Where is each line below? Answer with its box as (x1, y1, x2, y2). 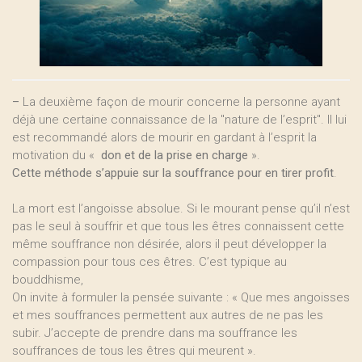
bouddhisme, (12, 272, 83, 287)
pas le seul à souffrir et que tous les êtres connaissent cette (12, 219, 344, 234)
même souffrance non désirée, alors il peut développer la (12, 237, 326, 251)
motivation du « (12, 148, 98, 162)
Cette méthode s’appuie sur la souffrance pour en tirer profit (12, 166, 334, 180)
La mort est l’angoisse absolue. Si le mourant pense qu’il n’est (12, 201, 350, 216)
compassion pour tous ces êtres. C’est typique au (12, 255, 287, 269)
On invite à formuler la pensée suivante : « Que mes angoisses (12, 290, 350, 305)
